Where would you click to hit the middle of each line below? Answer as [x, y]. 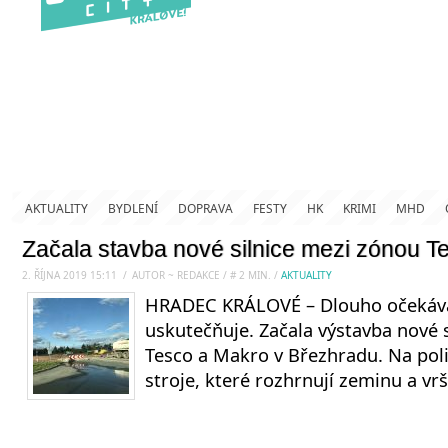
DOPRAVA [205, 208]
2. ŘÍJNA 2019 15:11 [69, 275]
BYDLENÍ [133, 208]
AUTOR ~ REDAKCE [177, 275]
